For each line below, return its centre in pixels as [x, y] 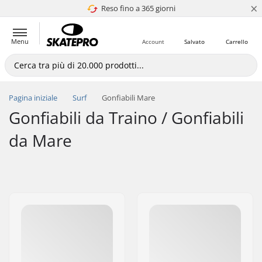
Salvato [194, 42]
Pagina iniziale [33, 98]
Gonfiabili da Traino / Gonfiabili [126, 118]
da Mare [40, 140]
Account [153, 42]
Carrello [237, 42]
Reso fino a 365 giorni [138, 8]
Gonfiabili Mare [128, 98]
